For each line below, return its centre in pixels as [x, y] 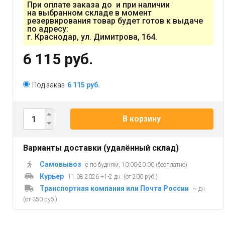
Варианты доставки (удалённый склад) [101, 148]
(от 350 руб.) [40, 200]
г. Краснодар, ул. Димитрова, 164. [92, 37]
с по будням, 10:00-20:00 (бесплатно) [136, 165]
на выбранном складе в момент [89, 13]
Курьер [52, 177]
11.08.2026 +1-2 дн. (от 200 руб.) [113, 177]
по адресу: [48, 29]
